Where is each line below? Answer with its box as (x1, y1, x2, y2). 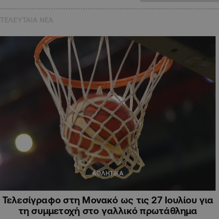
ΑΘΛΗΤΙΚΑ (92, 170, 124, 176)
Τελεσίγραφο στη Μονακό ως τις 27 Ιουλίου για (2, 194, 214, 205)
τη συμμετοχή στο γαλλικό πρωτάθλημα (18, 205, 197, 216)
